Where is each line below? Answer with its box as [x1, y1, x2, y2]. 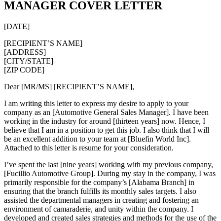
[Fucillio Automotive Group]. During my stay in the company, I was [4, 169, 216, 178]
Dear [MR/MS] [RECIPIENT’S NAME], [4, 82, 134, 91]
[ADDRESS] [4, 47, 46, 56]
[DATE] [4, 22, 30, 31]
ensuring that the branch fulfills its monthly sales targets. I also [4, 186, 196, 195]
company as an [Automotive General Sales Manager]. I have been [4, 108, 209, 116]
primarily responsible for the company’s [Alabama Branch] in [4, 178, 194, 186]
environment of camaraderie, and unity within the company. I [4, 204, 193, 213]
